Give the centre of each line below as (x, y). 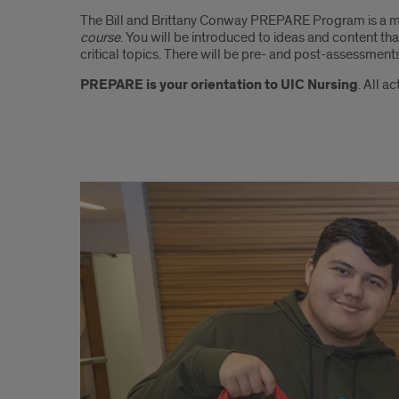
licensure (131, 240)
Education (138, 304)
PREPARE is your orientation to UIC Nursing (219, 85)
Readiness (138, 272)
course (100, 37)
